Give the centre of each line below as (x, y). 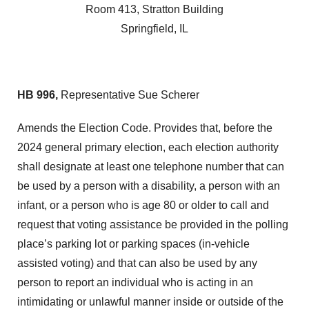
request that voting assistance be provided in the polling (153, 225)
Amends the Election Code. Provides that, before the (145, 128)
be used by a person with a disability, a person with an (149, 186)
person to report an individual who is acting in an (135, 282)
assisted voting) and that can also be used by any (137, 263)
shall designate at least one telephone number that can (151, 167)
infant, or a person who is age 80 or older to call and (143, 205)
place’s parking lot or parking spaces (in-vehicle (133, 244)
